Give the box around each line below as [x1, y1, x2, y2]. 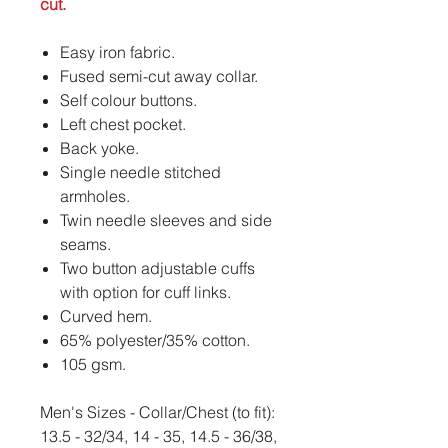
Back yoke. [60, 138, 139, 159]
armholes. [60, 186, 130, 207]
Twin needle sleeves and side [60, 210, 272, 231]
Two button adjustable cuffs [60, 258, 255, 279]
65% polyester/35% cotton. [60, 330, 250, 351]
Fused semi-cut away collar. [60, 66, 258, 87]
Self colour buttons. [60, 90, 197, 111]
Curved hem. [60, 306, 152, 327]
